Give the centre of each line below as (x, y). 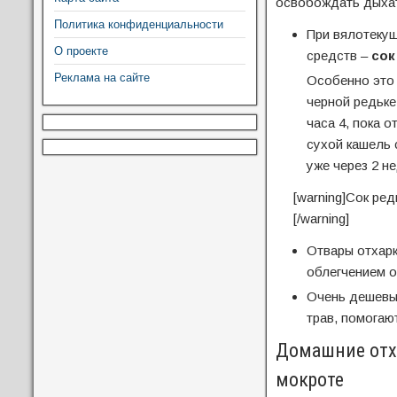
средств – (339, 55)
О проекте (81, 51)
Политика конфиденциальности (139, 24)
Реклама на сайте (102, 78)
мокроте (309, 380)
